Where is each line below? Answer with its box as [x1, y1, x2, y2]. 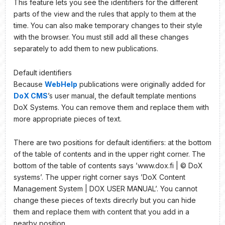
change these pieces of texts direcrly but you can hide [14, 196, 196, 205]
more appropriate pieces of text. [14, 114, 122, 123]
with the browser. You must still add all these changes [14, 33, 189, 42]
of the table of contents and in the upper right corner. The [14, 150, 205, 159]
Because [14, 79, 45, 88]
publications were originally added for [77, 79, 205, 88]
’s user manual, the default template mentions [48, 91, 196, 100]
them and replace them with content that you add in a [14, 207, 189, 216]
